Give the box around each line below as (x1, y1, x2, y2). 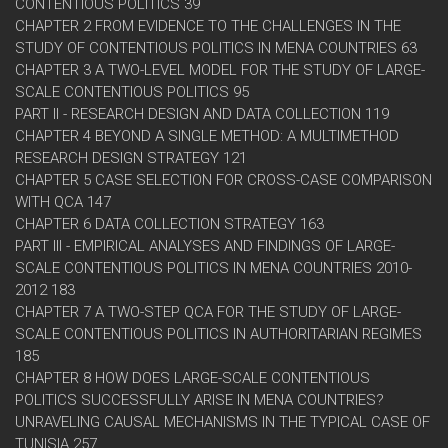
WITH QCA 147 (15, 193, 111, 212)
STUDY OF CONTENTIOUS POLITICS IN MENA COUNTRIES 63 (15, 39, 417, 58)
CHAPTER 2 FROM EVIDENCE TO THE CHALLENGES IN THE (15, 17, 401, 36)
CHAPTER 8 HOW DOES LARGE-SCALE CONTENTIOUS (15, 369, 370, 388)
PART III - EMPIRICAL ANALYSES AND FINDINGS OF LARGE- (15, 237, 395, 256)
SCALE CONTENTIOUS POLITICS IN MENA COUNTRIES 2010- (15, 259, 412, 278)
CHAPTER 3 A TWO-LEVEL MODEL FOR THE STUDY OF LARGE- (15, 61, 425, 80)
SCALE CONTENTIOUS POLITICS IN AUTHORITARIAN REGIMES (15, 325, 422, 344)
